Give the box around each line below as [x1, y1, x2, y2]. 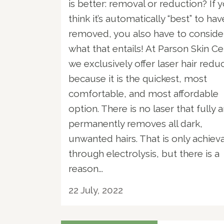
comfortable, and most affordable [68, 87, 218, 99]
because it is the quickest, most [68, 72, 207, 84]
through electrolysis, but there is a [68, 147, 219, 159]
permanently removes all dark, [68, 117, 202, 129]
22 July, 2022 [68, 184, 123, 195]
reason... [68, 162, 103, 174]
